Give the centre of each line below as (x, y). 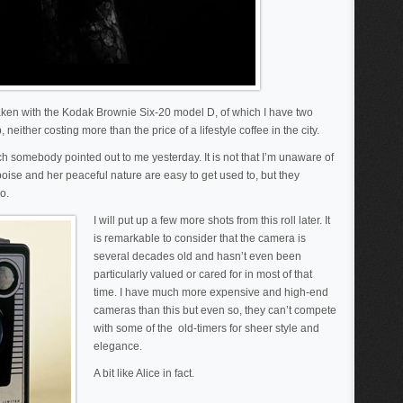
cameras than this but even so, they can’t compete (215, 310)
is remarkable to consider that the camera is (200, 238)
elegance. (118, 346)
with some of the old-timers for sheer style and (206, 328)
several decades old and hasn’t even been (197, 256)
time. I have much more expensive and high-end (211, 292)
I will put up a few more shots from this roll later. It (212, 220)
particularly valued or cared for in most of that (203, 274)
